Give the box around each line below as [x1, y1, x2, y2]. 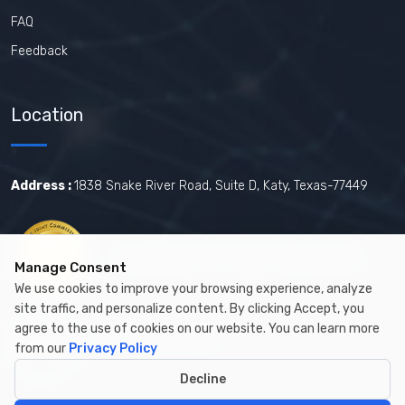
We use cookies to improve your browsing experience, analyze [14, 281, 372, 297]
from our [14, 341, 69, 356]
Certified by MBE [99, 330, 216, 347]
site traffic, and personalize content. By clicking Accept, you [14, 301, 364, 316]
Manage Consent [14, 259, 127, 276]
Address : [11, 178, 74, 193]
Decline [179, 372, 226, 387]
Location [11, 104, 83, 126]
